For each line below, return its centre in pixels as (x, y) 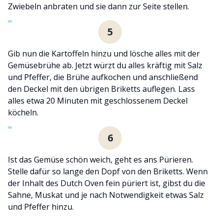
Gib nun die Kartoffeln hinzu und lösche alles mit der (104, 53)
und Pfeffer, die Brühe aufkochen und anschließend (103, 77)
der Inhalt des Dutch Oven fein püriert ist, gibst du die (107, 183)
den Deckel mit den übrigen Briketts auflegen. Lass (101, 89)
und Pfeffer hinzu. (41, 206)
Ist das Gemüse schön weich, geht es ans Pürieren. (100, 159)
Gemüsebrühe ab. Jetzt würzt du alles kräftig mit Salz (105, 65)
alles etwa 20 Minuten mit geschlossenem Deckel (98, 100)
